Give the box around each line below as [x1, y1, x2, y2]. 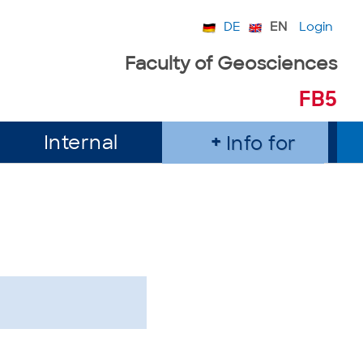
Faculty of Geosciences [125, 56, 337, 75]
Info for [225, 136, 297, 155]
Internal [43, 135, 118, 154]
